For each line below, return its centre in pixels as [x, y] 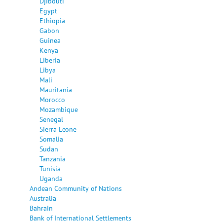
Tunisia [50, 168]
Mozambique [59, 109]
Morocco [52, 99]
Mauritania [56, 89]
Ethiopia [52, 20]
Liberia [50, 60]
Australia [43, 198]
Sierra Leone [58, 129]
